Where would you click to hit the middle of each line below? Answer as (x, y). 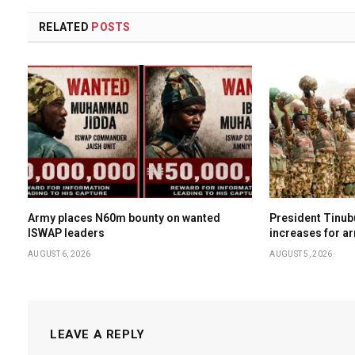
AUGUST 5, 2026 (301, 254)
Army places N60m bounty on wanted (124, 218)
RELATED (65, 27)
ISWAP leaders (66, 233)
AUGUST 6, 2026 (59, 254)
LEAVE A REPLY (97, 335)
